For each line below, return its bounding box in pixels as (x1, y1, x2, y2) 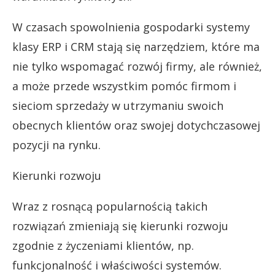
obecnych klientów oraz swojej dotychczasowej (12, 118, 260, 133)
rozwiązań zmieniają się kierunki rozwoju (12, 219, 228, 233)
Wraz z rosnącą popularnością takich (12, 199, 207, 214)
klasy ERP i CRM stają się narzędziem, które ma (12, 39, 260, 54)
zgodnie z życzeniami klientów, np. (12, 238, 194, 253)
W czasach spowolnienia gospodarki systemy (12, 20, 250, 34)
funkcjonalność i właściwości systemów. (12, 258, 222, 273)
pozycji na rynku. (12, 137, 101, 152)
